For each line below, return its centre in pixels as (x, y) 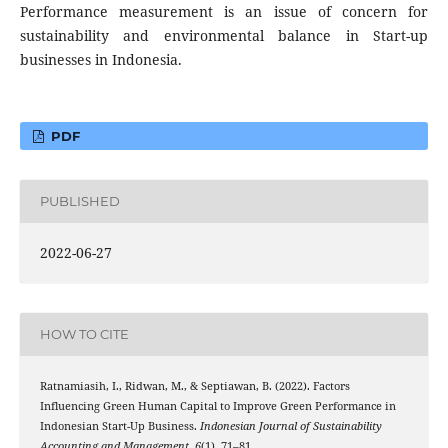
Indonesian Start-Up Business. (119, 425)
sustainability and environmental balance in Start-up (224, 35)
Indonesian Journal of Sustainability (290, 425)
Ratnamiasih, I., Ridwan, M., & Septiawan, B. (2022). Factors (194, 385)
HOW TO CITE (84, 334)
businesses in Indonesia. (100, 59)
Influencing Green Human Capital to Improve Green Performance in (217, 405)
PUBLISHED (79, 201)
